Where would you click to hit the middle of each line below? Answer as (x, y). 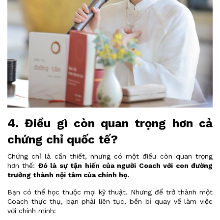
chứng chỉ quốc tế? (63, 139)
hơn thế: (23, 165)
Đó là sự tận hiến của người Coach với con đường (125, 165)
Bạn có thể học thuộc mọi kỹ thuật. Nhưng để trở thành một (110, 192)
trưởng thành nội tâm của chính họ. (68, 175)
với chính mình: (32, 211)
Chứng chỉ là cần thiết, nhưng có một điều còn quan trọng (110, 156)
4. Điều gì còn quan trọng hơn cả (110, 123)
